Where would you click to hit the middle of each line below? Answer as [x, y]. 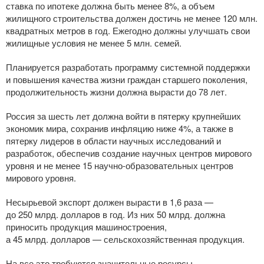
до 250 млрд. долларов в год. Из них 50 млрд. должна [115, 214]
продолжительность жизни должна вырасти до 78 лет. [116, 92]
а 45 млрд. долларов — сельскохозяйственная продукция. [125, 239]
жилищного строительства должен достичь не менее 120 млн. [132, 18]
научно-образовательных [146, 165]
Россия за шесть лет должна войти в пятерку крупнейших [123, 116]
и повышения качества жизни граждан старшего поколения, [127, 79]
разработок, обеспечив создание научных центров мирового [129, 153]
